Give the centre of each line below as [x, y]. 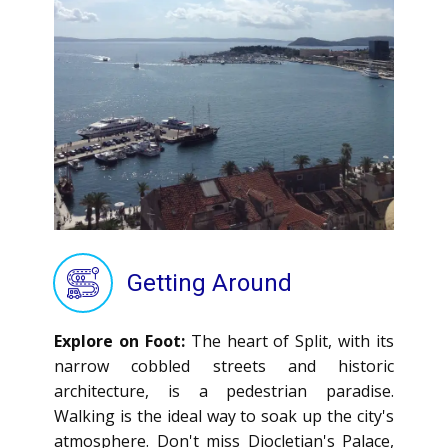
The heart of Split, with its [289, 341]
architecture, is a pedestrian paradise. [224, 391]
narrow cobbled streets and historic [224, 366]
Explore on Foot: [119, 341]
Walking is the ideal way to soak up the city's [224, 416]
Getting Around [209, 283]
